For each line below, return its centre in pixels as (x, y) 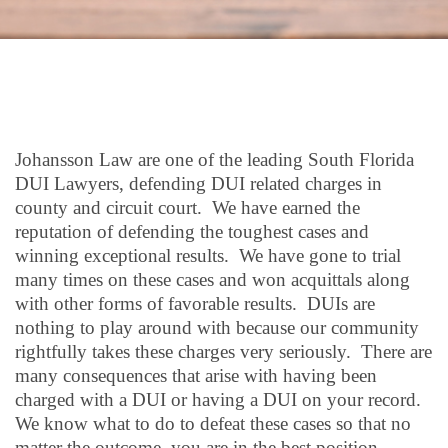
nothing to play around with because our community (217, 327)
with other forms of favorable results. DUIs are (195, 303)
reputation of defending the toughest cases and (192, 231)
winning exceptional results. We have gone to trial (208, 255)
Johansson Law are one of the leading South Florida (214, 159)
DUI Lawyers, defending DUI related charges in (198, 183)
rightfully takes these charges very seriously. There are (223, 351)
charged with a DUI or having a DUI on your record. (220, 399)
